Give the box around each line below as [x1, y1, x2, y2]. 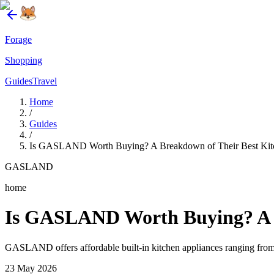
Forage [5, 34, 32, 45]
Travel [32, 76, 57, 86]
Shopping [5, 55, 42, 65]
